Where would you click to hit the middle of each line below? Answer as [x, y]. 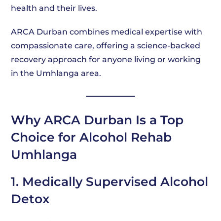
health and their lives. [54, 8]
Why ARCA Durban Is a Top [97, 120]
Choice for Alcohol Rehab [92, 137]
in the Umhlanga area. [56, 73]
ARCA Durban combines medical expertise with [107, 32]
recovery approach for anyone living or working [106, 59]
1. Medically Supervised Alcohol [110, 182]
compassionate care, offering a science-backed [106, 46]
